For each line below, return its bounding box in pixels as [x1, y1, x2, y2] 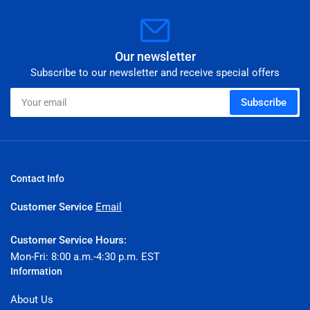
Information [10, 266, 62, 277]
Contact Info [10, 173, 64, 185]
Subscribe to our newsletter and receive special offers [30, 66, 280, 80]
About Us [10, 293, 53, 307]
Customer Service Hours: [10, 234, 127, 247]
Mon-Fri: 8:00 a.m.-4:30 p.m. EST [10, 250, 160, 264]
